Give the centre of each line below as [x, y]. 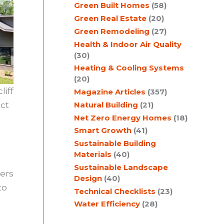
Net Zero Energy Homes [123, 117]
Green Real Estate [110, 18]
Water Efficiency [107, 204]
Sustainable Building [115, 143]
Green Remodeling [112, 31]
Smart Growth [103, 130]
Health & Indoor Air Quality [128, 44]
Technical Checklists [115, 191]
